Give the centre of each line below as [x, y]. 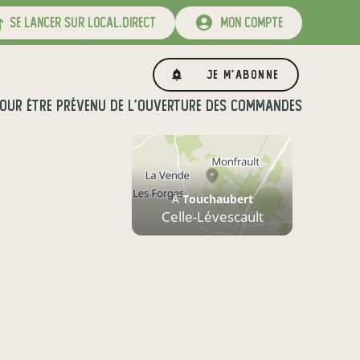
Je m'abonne [238, 74]
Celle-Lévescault [212, 217]
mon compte [248, 22]
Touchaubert [217, 199]
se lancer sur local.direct [80, 22]
